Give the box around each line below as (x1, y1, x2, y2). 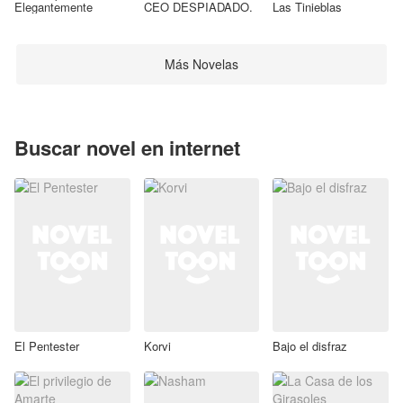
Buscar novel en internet (14, 132, 240, 162)
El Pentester (14, 337, 79, 355)
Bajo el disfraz (273, 337, 348, 355)
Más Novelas (165, 55, 238, 74)
